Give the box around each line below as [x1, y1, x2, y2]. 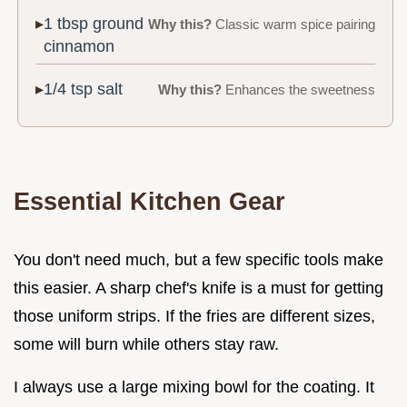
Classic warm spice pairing [211, 16, 375, 32]
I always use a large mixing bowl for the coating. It [14, 378, 374, 396]
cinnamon [44, 36, 115, 55]
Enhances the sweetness [221, 83, 375, 98]
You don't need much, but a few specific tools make [14, 251, 383, 269]
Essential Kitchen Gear [14, 187, 285, 215]
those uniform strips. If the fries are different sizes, [14, 307, 375, 325]
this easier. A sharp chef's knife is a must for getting [14, 279, 383, 297]
